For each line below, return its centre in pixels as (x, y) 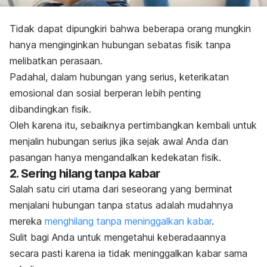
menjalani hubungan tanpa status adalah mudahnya (121, 205)
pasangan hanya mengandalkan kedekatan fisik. (115, 158)
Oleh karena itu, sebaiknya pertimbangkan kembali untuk (133, 125)
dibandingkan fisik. (50, 109)
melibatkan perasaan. (56, 61)
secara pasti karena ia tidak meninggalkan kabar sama (128, 254)
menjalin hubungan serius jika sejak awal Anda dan (119, 142)
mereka (27, 221)
